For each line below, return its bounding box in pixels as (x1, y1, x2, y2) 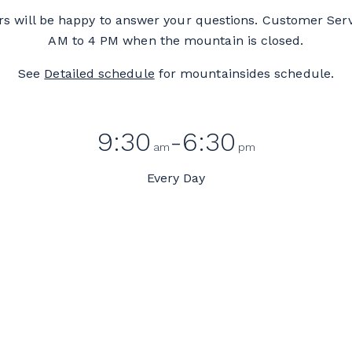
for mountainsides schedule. (154, 65, 334, 81)
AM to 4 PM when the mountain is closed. (48, 32, 304, 48)
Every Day (146, 170, 206, 185)
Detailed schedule (44, 65, 155, 81)
